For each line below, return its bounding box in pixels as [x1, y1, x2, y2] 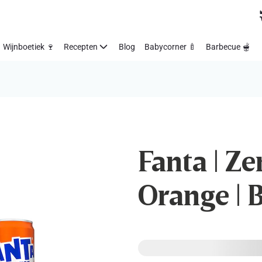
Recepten [64, 42, 98, 51]
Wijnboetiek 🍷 [3, 42, 54, 51]
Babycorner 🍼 [144, 42, 196, 51]
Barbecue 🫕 [206, 42, 250, 51]
